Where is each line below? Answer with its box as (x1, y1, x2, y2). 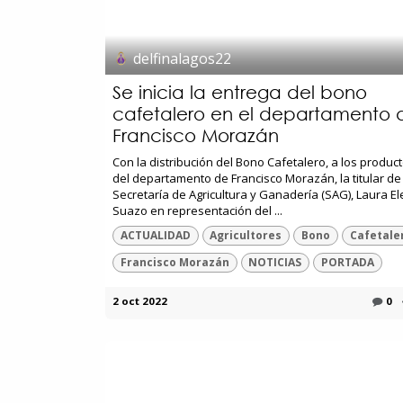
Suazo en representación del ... (112, 201, 282, 219)
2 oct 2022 (112, 294, 167, 309)
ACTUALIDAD (120, 227, 191, 243)
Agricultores (210, 227, 282, 243)
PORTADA (320, 255, 374, 271)
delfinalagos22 (133, 48, 232, 68)
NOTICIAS (248, 255, 302, 271)
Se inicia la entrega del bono (112, 81, 367, 103)
